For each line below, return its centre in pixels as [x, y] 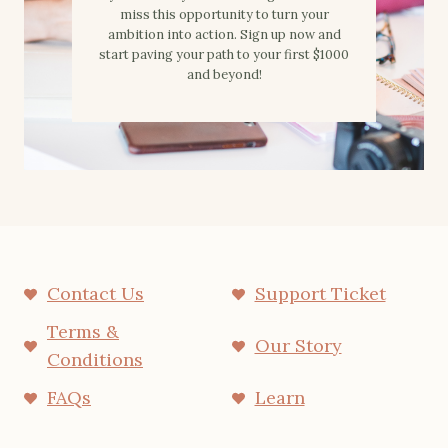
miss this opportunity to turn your [224, 15]
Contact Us [95, 294]
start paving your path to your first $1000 [224, 55]
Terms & [83, 332]
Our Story [298, 346]
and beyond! [224, 75]
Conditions [95, 360]
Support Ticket [320, 294]
